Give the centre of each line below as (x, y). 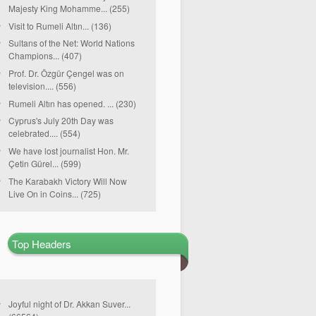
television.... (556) (42, 86)
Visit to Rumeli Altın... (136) (60, 26)
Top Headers (42, 244)
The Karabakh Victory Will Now (68, 181)
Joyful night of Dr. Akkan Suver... (69, 304)
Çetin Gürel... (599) (45, 164)
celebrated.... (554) (44, 134)
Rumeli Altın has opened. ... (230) (72, 103)
